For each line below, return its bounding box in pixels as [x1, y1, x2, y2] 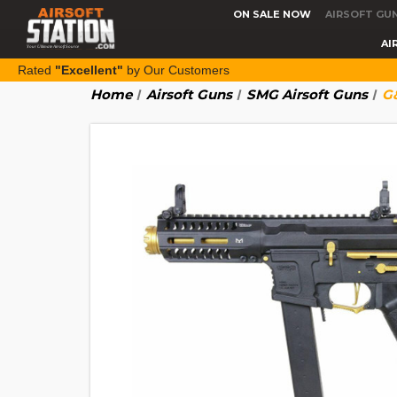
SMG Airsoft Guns [246, 86, 368, 103]
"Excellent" [55, 62, 123, 77]
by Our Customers [123, 62, 230, 77]
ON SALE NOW [232, 7, 311, 20]
